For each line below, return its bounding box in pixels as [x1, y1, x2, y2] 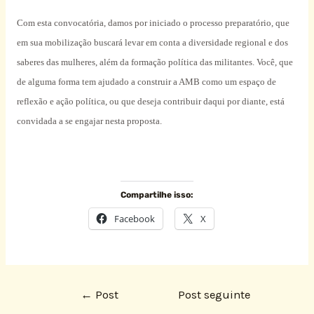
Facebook [114, 212, 155, 225]
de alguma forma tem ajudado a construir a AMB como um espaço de [16, 76, 276, 88]
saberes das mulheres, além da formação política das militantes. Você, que [16, 57, 293, 68]
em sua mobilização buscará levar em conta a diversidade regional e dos [16, 37, 288, 48]
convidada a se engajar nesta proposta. [16, 116, 162, 127]
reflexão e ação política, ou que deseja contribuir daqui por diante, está [16, 96, 285, 107]
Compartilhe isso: [121, 189, 193, 200]
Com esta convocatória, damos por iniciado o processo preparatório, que [16, 18, 289, 29]
